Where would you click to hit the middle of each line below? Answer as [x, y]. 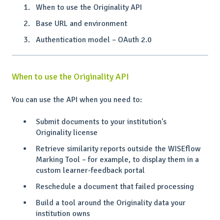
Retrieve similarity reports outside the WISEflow [118, 149]
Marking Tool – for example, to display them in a [117, 159]
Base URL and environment [82, 23]
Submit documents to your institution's [101, 122]
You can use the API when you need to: [77, 100]
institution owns [63, 214]
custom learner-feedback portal [90, 170]
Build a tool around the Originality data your [111, 203]
